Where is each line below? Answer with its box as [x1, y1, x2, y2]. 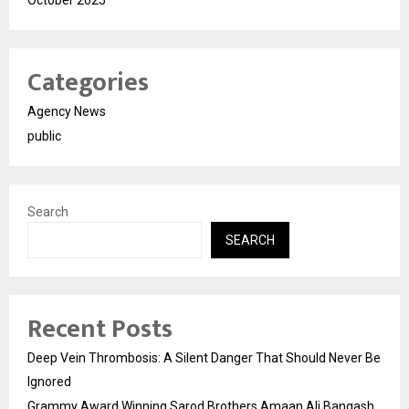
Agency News [27, 104, 106, 119]
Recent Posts [27, 308, 173, 351]
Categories [27, 61, 149, 104]
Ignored [27, 374, 71, 389]
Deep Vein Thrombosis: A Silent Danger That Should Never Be [27, 351, 381, 365]
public [27, 129, 61, 143]
